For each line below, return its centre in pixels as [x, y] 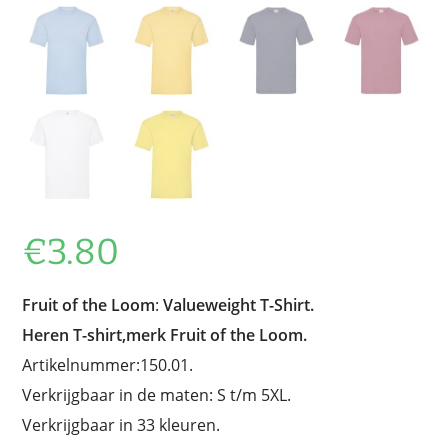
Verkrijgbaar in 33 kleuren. [121, 424]
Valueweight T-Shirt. [239, 304]
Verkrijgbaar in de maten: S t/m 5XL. [157, 394]
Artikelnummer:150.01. [108, 364]
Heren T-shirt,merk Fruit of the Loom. [165, 334]
